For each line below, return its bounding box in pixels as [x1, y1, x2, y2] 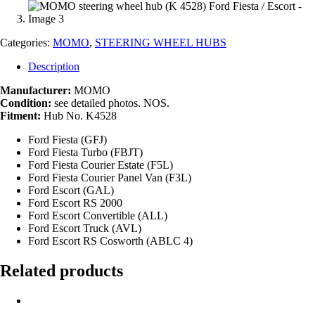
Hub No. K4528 [41, 109, 117, 122]
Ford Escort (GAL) [28, 184, 114, 196]
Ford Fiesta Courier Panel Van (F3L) [28, 171, 191, 184]
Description [28, 60, 79, 72]
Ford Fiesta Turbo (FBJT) [28, 146, 143, 158]
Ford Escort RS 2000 [28, 196, 122, 209]
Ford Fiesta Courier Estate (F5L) [28, 158, 173, 171]
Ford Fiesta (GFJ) [28, 133, 107, 146]
